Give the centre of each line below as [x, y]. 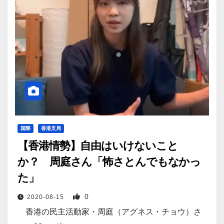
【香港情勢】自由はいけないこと [98, 146]
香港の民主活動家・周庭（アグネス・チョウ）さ [109, 212]
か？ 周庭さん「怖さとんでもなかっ [109, 162]
